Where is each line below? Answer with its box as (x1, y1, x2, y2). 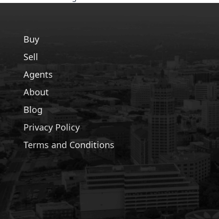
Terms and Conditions (23, 139, 114, 151)
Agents (23, 68, 53, 81)
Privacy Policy (23, 121, 80, 133)
